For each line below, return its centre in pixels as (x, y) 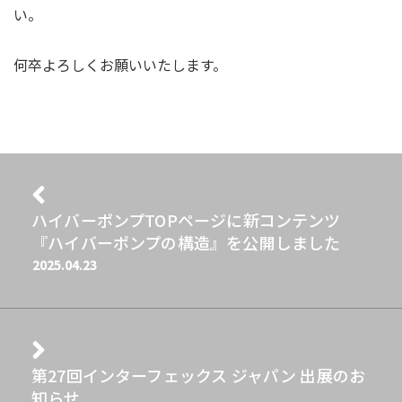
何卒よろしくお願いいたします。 (120, 65)
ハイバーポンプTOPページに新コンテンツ (186, 220)
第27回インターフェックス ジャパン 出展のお (199, 376)
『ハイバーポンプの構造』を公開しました (186, 243)
